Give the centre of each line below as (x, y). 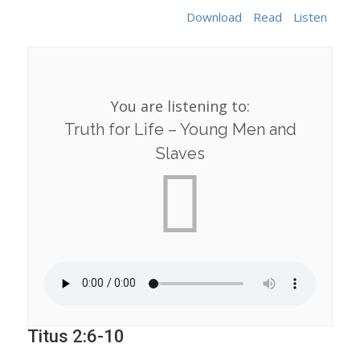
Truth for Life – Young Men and (180, 129)
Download (214, 17)
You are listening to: (180, 106)
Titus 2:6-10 (76, 336)
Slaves (180, 153)
